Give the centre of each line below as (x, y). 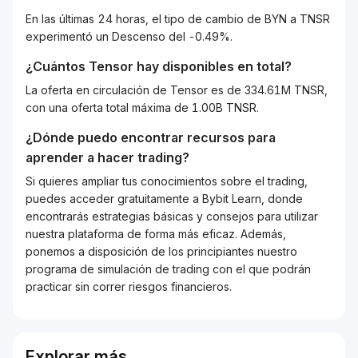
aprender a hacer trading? (107, 157)
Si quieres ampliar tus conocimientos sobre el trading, (167, 181)
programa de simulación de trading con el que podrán (168, 269)
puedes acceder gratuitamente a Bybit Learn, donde (164, 199)
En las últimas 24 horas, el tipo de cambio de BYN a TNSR (178, 19)
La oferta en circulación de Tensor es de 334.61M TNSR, (177, 90)
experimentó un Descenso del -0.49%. (129, 36)
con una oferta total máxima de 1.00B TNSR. (142, 107)
